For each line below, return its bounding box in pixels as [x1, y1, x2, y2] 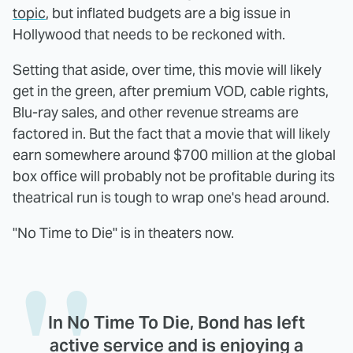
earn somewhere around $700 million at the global [13, 146, 336, 165]
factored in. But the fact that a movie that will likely [13, 124, 330, 143]
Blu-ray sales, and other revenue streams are [13, 103, 299, 122]
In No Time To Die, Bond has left [48, 311, 305, 334]
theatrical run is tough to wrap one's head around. [13, 188, 329, 207]
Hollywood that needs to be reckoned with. [13, 25, 285, 44]
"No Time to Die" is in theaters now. [13, 224, 234, 243]
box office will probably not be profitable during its [13, 167, 335, 186]
